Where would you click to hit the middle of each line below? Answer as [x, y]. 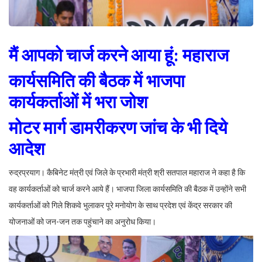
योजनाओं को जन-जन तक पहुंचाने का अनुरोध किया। [82, 221]
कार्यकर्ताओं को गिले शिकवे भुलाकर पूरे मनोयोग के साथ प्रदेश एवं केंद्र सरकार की [120, 205]
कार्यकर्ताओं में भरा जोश [78, 101]
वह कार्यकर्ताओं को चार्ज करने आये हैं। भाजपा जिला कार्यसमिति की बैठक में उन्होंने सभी [127, 189]
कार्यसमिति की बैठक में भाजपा [97, 80]
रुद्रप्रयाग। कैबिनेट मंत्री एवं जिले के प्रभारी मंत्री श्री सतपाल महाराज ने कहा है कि [127, 172]
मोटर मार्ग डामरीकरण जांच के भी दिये [118, 127]
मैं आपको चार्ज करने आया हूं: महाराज [119, 54]
